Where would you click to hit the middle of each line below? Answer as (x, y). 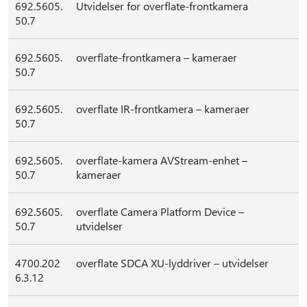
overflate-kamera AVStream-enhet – (162, 160)
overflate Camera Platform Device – (160, 211)
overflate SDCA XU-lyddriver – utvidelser (172, 263)
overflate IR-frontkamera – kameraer (163, 109)
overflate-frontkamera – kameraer (157, 57)
